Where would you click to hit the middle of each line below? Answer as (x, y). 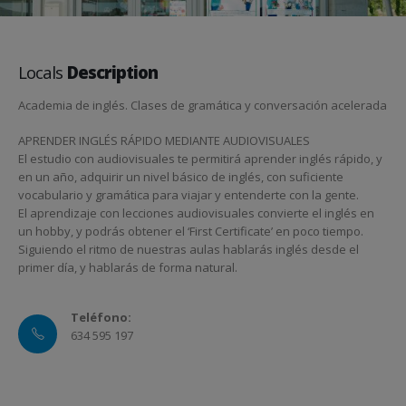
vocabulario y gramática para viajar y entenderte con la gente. (188, 194)
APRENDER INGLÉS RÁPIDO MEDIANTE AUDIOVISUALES (164, 140)
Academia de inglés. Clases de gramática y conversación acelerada (203, 106)
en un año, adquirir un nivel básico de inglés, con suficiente (181, 176)
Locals (43, 72)
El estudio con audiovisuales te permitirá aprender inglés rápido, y (200, 158)
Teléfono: (101, 317)
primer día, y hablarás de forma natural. (128, 267)
